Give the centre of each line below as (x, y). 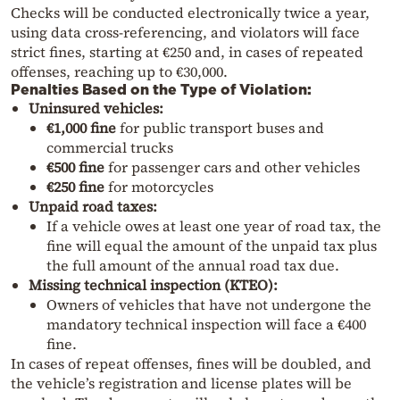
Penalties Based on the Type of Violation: (161, 89)
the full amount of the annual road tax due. (193, 265)
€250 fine (75, 186)
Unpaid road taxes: (93, 206)
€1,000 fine (81, 127)
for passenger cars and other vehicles (232, 167)
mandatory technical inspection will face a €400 (206, 324)
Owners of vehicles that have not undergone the (209, 304)
